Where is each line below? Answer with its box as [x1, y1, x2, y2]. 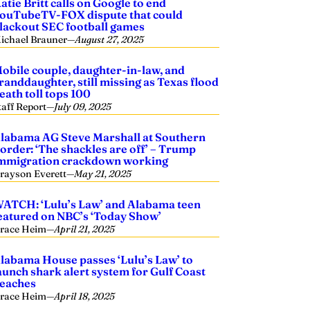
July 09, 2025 [54, 100, 112, 113]
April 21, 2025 [54, 223, 116, 235]
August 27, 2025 [75, 33, 145, 46]
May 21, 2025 [74, 167, 132, 180]
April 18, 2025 [54, 290, 116, 302]
